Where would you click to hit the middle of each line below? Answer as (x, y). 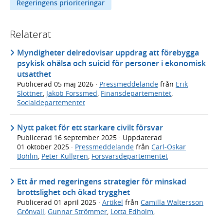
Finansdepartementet (136, 93)
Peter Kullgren (65, 156)
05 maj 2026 (75, 84)
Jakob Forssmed (72, 93)
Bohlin (27, 156)
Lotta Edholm (132, 211)
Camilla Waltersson (172, 202)
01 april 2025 (76, 202)
